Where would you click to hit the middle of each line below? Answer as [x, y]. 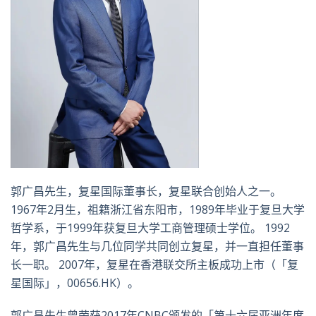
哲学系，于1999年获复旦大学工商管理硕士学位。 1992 [150, 228]
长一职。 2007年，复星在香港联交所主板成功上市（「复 [154, 265]
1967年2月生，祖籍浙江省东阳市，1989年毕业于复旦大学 [158, 210]
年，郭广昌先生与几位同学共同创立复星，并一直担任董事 [157, 247]
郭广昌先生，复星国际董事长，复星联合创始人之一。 [146, 192]
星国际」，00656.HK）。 [75, 283]
